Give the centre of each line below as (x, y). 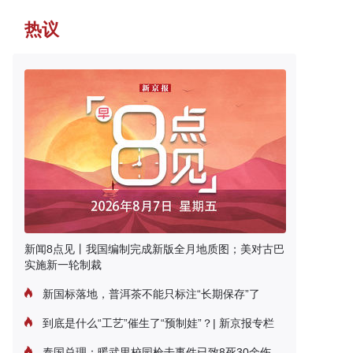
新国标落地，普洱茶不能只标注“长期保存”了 (150, 294)
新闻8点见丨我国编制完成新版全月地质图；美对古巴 (154, 249)
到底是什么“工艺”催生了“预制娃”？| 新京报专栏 (157, 323)
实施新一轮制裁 (63, 265)
